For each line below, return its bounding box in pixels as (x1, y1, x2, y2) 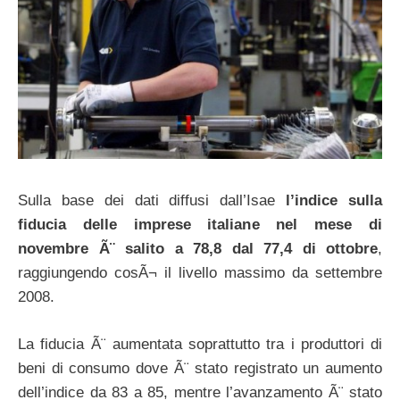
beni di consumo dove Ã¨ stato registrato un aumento (18, 359, 382, 377)
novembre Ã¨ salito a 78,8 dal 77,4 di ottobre (18, 240, 378, 258)
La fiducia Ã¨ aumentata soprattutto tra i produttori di (18, 335, 382, 353)
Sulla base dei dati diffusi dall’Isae (18, 192, 287, 210)
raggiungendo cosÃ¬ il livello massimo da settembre (18, 264, 382, 282)
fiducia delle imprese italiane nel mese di (18, 216, 382, 234)
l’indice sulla (286, 192, 383, 210)
